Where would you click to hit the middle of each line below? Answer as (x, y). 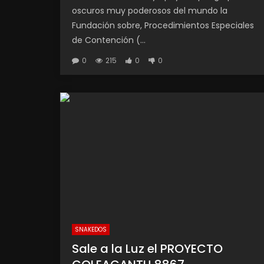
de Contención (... (109, 40)
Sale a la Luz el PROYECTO (147, 248)
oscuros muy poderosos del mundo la (150, 11)
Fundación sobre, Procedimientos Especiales (163, 25)
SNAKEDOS (91, 229)
